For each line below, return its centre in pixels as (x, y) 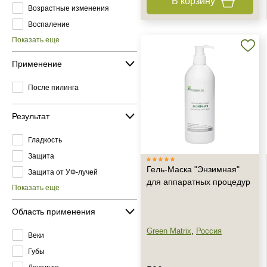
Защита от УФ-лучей (63, 172)
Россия (209, 231)
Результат (31, 116)
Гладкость (45, 140)
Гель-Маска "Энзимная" (193, 169)
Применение (37, 63)
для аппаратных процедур (198, 182)
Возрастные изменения (69, 8)
